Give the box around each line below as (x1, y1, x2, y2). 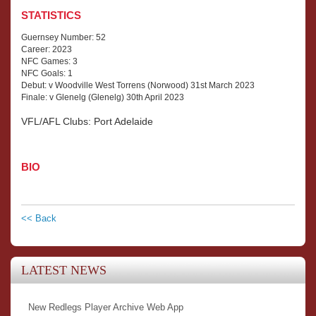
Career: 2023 (21, 44, 72, 54)
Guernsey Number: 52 (21, 32, 106, 42)
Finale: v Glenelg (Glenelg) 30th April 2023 (21, 92, 184, 102)
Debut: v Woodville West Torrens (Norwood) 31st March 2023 (21, 80, 255, 90)
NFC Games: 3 (21, 56, 78, 66)
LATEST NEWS (21, 262, 107, 277)
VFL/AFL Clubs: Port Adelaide (21, 115, 153, 127)
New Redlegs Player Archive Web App (28, 301, 183, 312)
